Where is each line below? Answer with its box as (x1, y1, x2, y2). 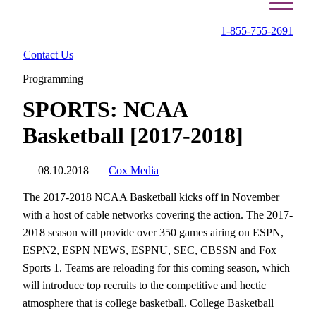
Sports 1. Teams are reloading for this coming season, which (23, 262, 290, 274)
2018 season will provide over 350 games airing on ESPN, (23, 226, 284, 238)
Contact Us (23, 49, 73, 61)
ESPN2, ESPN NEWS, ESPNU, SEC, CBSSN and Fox (23, 244, 276, 256)
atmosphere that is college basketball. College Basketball (23, 297, 274, 309)
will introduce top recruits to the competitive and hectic (23, 279, 266, 291)
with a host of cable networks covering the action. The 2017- (23, 209, 293, 221)
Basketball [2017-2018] (23, 123, 243, 148)
